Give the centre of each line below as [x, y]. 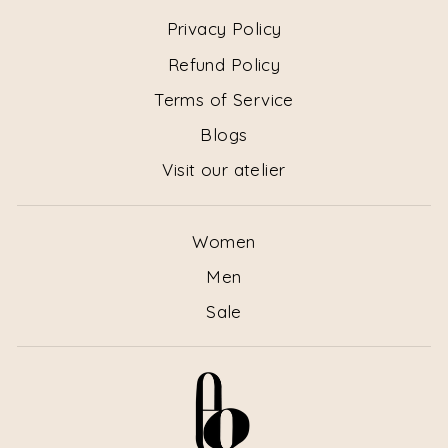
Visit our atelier [224, 170]
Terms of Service [224, 99]
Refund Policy [224, 64]
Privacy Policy [224, 29]
